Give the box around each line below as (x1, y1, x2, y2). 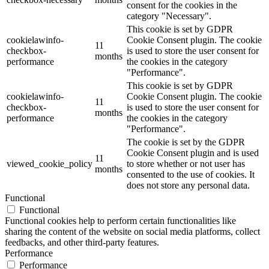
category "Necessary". (127, 10, 211, 21)
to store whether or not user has (127, 158, 245, 169)
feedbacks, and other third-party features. (5, 237, 159, 247)
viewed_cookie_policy (7, 158, 92, 169)
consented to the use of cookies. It (127, 169, 255, 180)
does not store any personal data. (127, 180, 250, 190)
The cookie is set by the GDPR (127, 136, 245, 147)
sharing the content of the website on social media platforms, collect (5, 226, 260, 237)
